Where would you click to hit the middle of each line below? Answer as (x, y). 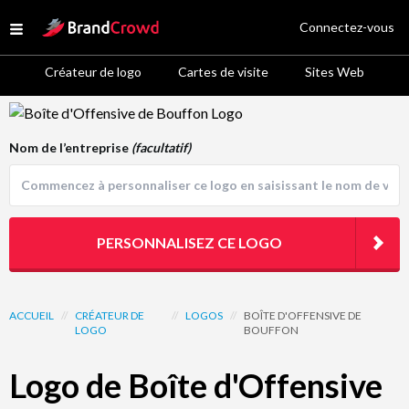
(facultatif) (161, 147)
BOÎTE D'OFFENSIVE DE (303, 315)
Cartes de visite (223, 72)
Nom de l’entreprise (70, 147)
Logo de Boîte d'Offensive (196, 385)
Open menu (51, 31)
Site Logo (70, 24)
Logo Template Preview (82, 112)
